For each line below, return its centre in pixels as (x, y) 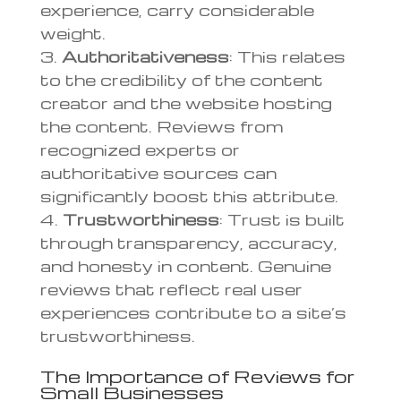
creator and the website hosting (186, 102)
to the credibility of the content (181, 79)
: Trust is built (282, 218)
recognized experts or (140, 149)
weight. (73, 32)
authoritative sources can (158, 172)
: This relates (287, 55)
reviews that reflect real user (171, 288)
